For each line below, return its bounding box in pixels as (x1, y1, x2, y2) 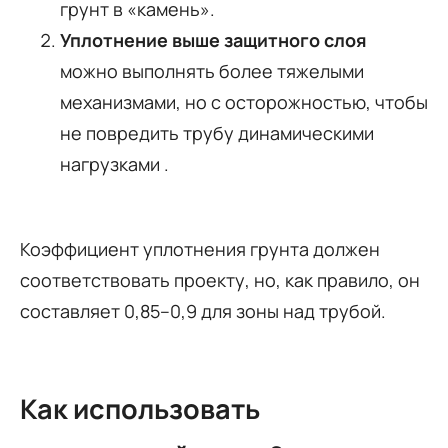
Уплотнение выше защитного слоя (60, 27, 367, 52)
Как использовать (20, 390, 260, 428)
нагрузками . (60, 151, 169, 176)
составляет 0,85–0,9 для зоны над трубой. (20, 298, 386, 323)
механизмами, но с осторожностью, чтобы (60, 89, 428, 114)
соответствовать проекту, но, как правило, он (20, 267, 420, 292)
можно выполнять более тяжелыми (60, 58, 364, 83)
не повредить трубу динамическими (60, 120, 374, 145)
